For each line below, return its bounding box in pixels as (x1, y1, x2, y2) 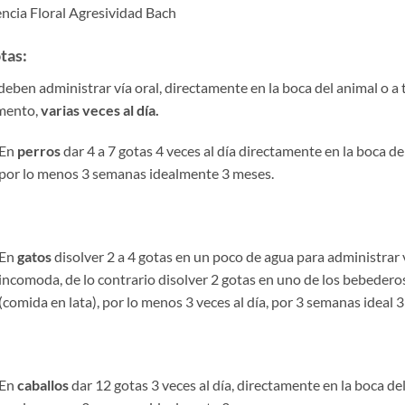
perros (17, 142, 61, 160)
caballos (17, 375, 70, 393)
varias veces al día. (40, 100, 159, 118)
